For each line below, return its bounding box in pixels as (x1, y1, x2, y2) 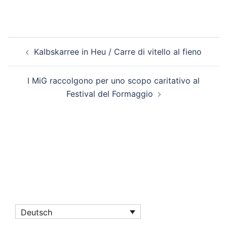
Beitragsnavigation (7, 35, 119, 51)
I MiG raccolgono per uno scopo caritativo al (27, 75, 200, 86)
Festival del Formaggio (66, 88, 153, 99)
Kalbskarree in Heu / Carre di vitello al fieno (33, 46, 202, 57)
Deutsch (21, 207, 52, 217)
